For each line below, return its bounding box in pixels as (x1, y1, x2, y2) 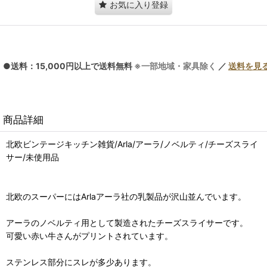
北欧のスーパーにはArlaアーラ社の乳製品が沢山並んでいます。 (6, 191, 246, 201)
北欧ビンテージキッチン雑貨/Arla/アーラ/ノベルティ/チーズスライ (6, 138, 258, 149)
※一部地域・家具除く (134, 60, 216, 71)
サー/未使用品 (6, 151, 59, 162)
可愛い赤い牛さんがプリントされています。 (6, 230, 173, 241)
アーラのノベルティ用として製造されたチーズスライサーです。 (6, 217, 248, 228)
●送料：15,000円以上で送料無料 (3, 60, 134, 71)
